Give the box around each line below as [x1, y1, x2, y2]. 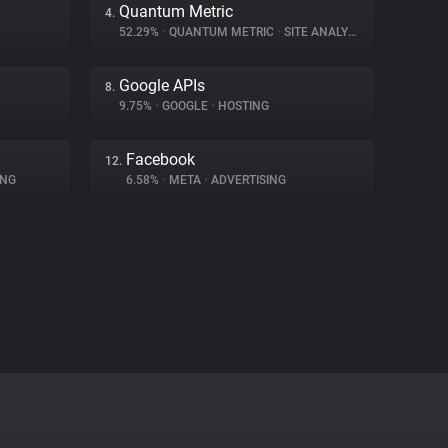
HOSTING [215, 99, 269, 113]
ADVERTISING [208, 173, 286, 187]
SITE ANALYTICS [281, 25, 348, 39]
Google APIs [119, 76, 205, 95]
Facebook [126, 150, 195, 169]
